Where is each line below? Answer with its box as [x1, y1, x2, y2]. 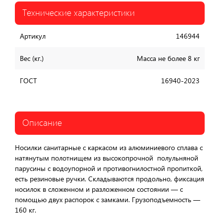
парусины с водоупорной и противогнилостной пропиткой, [15, 164, 203, 173]
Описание [22, 116, 62, 128]
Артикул [20, 31, 46, 41]
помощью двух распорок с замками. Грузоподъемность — [15, 195, 200, 204]
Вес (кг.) [20, 54, 44, 63]
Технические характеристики [22, 6, 135, 18]
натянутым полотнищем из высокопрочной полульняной [15, 153, 198, 163]
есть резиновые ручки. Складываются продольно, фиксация [15, 174, 204, 183]
